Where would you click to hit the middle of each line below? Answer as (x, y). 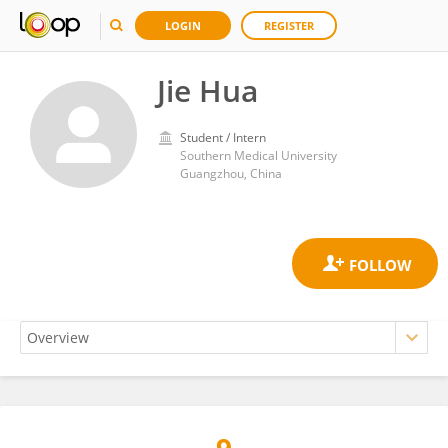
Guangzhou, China (231, 173)
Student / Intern (223, 137)
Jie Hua (207, 90)
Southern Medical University (258, 155)
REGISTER (289, 25)
